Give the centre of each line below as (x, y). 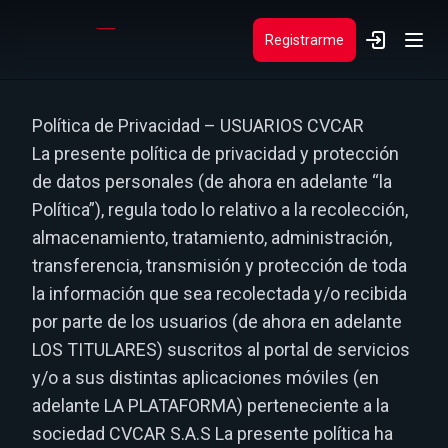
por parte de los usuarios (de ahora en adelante (217, 321)
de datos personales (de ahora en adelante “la (212, 181)
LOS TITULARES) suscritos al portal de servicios (221, 349)
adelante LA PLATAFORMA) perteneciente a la (210, 405)
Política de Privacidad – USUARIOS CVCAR (198, 125)
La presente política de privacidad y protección (215, 153)
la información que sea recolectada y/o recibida (219, 293)
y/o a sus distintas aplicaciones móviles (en (205, 377)
